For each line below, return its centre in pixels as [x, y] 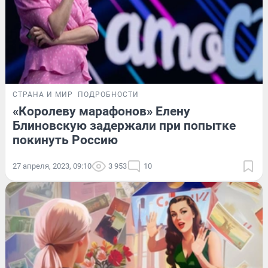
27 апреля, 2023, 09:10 [52, 166]
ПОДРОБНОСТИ [108, 95]
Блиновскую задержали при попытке [124, 126]
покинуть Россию [65, 140]
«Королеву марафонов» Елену [101, 112]
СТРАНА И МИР [43, 95]
